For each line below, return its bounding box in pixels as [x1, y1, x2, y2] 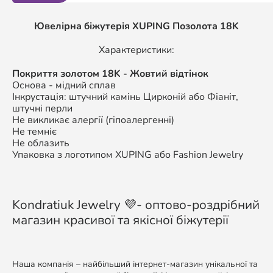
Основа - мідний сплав [12, 78, 116, 92]
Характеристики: [99, 43, 174, 57]
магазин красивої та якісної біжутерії [12, 211, 229, 229]
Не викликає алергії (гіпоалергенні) [12, 113, 174, 127]
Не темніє [12, 124, 57, 138]
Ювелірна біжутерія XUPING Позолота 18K [34, 19, 239, 33]
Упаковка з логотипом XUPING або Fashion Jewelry [12, 147, 243, 161]
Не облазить [12, 136, 69, 150]
